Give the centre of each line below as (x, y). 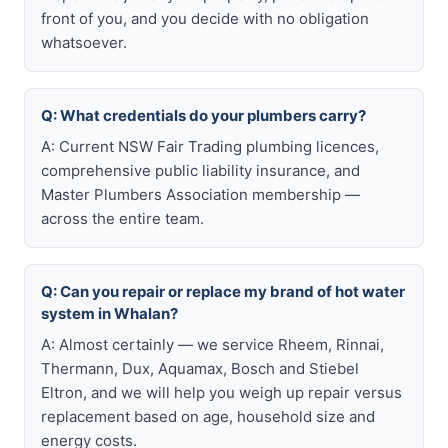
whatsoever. (84, 42)
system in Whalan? (109, 313)
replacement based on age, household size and (208, 416)
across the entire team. (122, 218)
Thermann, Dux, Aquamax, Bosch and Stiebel (200, 368)
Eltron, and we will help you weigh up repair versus (221, 392)
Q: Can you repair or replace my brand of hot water (223, 291)
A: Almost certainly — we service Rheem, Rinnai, (212, 344)
